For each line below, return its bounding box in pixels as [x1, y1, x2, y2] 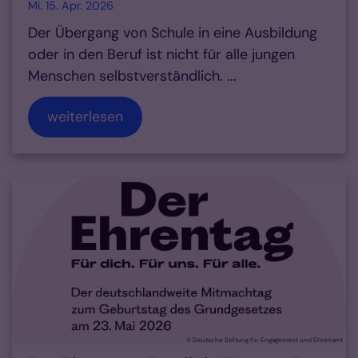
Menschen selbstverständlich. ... [28, 66, 237, 86]
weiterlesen [47, 107, 123, 127]
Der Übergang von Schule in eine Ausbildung [28, 23, 317, 43]
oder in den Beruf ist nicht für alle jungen [28, 45, 295, 65]
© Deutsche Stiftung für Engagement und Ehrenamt [186, 336, 343, 344]
